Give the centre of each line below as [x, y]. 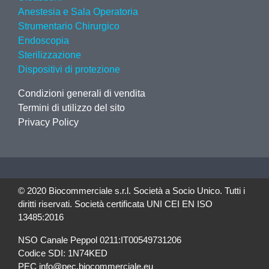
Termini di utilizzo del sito [71, 108]
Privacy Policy [48, 122]
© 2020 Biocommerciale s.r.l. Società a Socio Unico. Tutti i [131, 191]
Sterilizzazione [50, 55]
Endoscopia [44, 41]
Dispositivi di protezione [69, 69]
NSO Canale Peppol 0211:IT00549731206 [100, 240]
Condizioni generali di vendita [82, 93]
